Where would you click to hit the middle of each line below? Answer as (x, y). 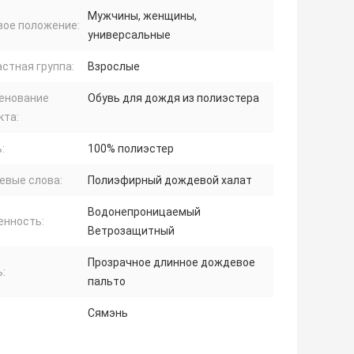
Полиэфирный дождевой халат (170, 181)
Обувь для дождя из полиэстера (173, 98)
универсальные (129, 35)
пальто (107, 282)
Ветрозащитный (131, 231)
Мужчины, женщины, (142, 16)
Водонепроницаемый (144, 212)
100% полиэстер (131, 149)
